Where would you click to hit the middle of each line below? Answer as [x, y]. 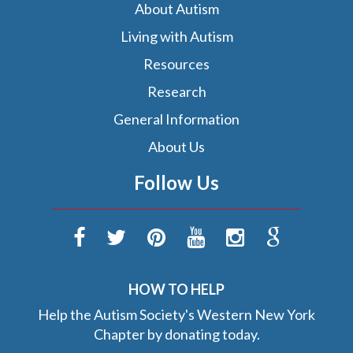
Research [176, 92]
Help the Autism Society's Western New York [176, 315]
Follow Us [176, 183]
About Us [176, 147]
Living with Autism [176, 37]
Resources [176, 64]
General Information [176, 119]
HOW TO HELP [176, 290]
